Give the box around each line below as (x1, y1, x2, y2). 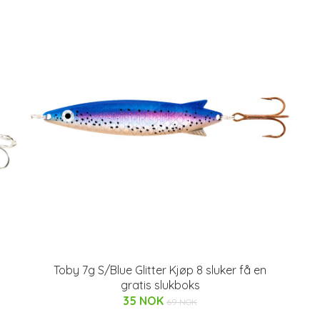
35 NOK (123, 294, 166, 308)
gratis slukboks (120, 278, 200, 292)
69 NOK (166, 296, 197, 307)
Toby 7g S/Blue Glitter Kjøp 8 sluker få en (54, 263, 266, 277)
